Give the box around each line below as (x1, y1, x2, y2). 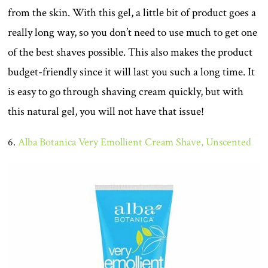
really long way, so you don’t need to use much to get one (8, 25, 258, 40)
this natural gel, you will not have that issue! (8, 103, 205, 119)
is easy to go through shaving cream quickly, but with (8, 84, 244, 99)
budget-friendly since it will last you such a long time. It (8, 64, 255, 80)
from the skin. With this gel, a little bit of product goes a (8, 5, 257, 20)
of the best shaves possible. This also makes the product (8, 44, 253, 60)
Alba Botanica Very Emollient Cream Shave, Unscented (18, 135, 252, 149)
